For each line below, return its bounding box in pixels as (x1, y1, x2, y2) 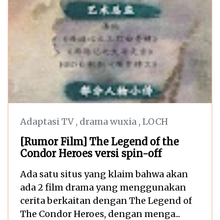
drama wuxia (80, 115, 138, 127)
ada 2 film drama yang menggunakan (20, 181, 186, 193)
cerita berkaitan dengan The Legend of (20, 194, 192, 206)
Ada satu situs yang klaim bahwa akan (20, 168, 188, 180)
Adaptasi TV (20, 115, 76, 127)
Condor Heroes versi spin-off (20, 147, 162, 160)
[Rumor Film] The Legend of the (20, 135, 179, 148)
